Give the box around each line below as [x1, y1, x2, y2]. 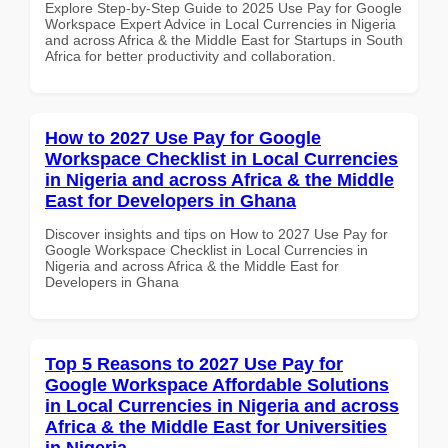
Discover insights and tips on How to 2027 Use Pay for [45, 225, 388, 242]
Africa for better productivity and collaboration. [45, 47, 336, 64]
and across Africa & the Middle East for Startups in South [45, 31, 403, 48]
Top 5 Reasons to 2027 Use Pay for [45, 353, 343, 374]
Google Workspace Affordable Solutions [45, 374, 389, 395]
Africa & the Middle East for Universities [45, 416, 387, 437]
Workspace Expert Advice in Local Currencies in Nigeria [45, 15, 396, 32]
